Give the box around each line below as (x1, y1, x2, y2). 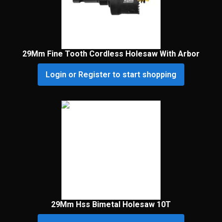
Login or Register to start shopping (46, 70, 176, 80)
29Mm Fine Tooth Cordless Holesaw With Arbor (22, 49, 200, 59)
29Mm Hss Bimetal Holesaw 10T (51, 200, 171, 210)
